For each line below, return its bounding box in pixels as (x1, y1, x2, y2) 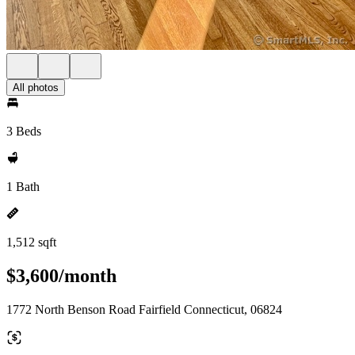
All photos (13, 82, 59, 94)
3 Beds (6, 124, 41, 138)
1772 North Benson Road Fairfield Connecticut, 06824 (6, 302, 282, 316)
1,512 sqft (6, 235, 56, 249)
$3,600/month (6, 265, 116, 286)
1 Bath (6, 180, 40, 193)
